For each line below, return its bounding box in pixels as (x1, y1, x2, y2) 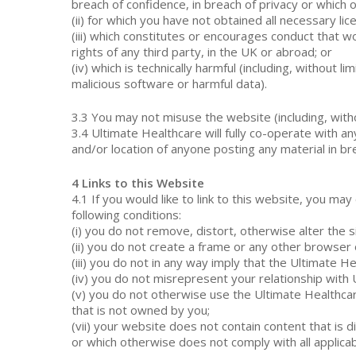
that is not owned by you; (72, 301, 211, 318)
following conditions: (72, 206, 182, 222)
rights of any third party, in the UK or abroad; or (72, 43, 333, 60)
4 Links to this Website (72, 174, 205, 191)
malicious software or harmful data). (72, 75, 268, 91)
